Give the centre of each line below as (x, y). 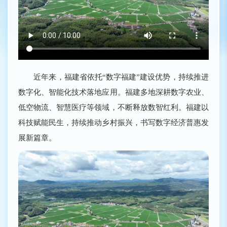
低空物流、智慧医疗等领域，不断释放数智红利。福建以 (113, 107)
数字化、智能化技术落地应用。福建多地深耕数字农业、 (113, 92)
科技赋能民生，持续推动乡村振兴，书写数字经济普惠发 (113, 123)
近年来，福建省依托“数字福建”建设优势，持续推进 (113, 77)
